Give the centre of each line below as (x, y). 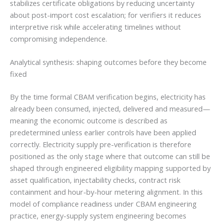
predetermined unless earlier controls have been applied (103, 133)
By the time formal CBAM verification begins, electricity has (108, 97)
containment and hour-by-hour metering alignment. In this (106, 192)
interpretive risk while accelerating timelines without (95, 27)
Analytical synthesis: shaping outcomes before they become (108, 62)
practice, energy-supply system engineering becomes (98, 216)
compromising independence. (58, 38)
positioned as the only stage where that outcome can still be (110, 156)
